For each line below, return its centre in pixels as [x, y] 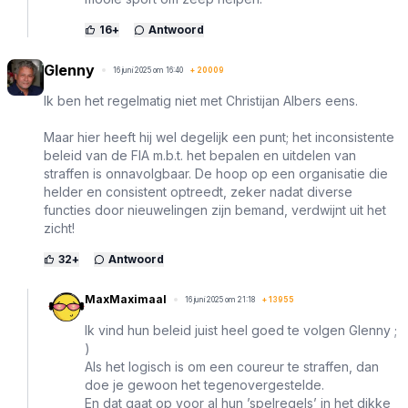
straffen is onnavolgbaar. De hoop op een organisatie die [216, 174]
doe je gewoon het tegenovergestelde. [204, 385]
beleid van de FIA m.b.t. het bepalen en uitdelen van [200, 156]
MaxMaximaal [126, 300]
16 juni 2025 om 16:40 [148, 71]
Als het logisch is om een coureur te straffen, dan [232, 367]
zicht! [59, 229]
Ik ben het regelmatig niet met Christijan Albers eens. [201, 101]
